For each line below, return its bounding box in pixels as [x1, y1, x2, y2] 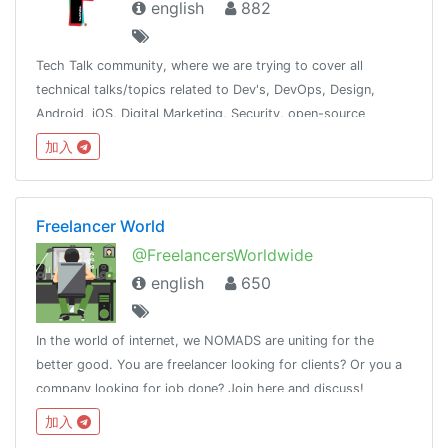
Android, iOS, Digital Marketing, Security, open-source [36, 105, 365, 121]
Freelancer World [36, 215, 165, 236]
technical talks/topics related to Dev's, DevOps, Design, [36, 81, 375, 97]
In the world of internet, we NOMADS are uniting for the [36, 332, 374, 348]
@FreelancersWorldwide [132, 244, 313, 265]
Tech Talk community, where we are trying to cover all [36, 57, 363, 73]
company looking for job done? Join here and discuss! [36, 380, 364, 396]
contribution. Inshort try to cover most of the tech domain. [36, 129, 395, 145]
